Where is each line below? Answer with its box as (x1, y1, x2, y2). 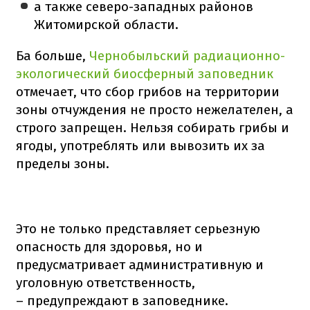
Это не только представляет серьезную (16, 220, 260, 237)
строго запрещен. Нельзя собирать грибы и (16, 119, 289, 136)
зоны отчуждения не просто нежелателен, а (16, 101, 293, 118)
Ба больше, (16, 47, 89, 64)
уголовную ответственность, (16, 274, 195, 291)
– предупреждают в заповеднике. (16, 292, 228, 309)
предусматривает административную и (16, 256, 264, 273)
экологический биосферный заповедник (16, 65, 273, 82)
